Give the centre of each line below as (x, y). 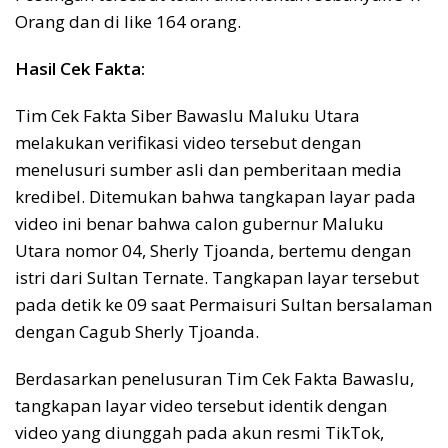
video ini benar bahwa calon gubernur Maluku (199, 224)
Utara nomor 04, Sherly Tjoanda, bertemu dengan (213, 251)
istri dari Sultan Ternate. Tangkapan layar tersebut (217, 278)
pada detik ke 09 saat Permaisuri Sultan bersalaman (223, 305)
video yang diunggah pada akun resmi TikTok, (199, 433)
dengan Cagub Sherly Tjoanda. (137, 332)
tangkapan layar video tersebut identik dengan (201, 406)
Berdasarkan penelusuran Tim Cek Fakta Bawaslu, (214, 379)
